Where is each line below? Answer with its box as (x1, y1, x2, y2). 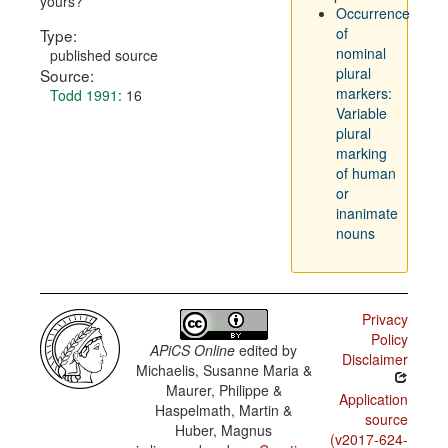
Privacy (361, 309, 408, 329)
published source (50, 45, 158, 65)
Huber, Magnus (175, 420, 273, 440)
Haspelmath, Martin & (155, 400, 293, 420)
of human (335, 163, 396, 183)
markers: (335, 83, 392, 103)
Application (338, 389, 408, 409)
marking (335, 143, 387, 163)
